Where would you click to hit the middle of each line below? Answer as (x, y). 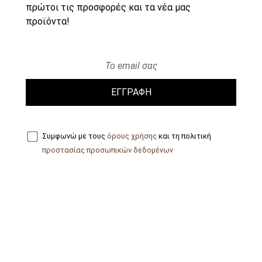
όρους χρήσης (132, 136)
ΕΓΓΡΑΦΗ (131, 92)
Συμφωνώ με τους (75, 136)
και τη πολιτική (184, 136)
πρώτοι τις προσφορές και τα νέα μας (108, 8)
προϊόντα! (48, 22)
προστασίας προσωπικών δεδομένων (108, 150)
